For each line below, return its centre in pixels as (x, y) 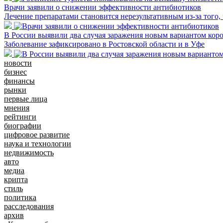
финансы (19, 81)
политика (20, 197)
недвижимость (29, 152)
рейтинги (20, 116)
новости (18, 63)
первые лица (26, 99)
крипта (16, 179)
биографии (23, 125)
